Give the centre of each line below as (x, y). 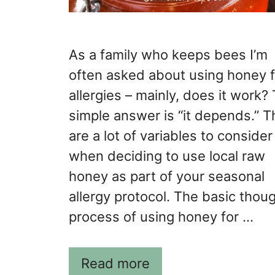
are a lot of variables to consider (171, 136)
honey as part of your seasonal (167, 176)
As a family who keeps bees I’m (168, 55)
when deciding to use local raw (167, 156)
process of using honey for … (161, 217)
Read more (115, 264)
